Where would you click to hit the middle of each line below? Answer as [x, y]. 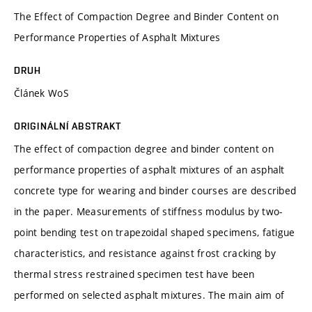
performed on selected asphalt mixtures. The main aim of [149, 295]
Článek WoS [41, 93]
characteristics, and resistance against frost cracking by [145, 253]
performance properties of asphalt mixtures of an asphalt [149, 169]
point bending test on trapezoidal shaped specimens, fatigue [155, 232]
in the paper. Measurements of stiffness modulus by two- [148, 211]
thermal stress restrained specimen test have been [134, 274]
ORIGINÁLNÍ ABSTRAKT [68, 126]
